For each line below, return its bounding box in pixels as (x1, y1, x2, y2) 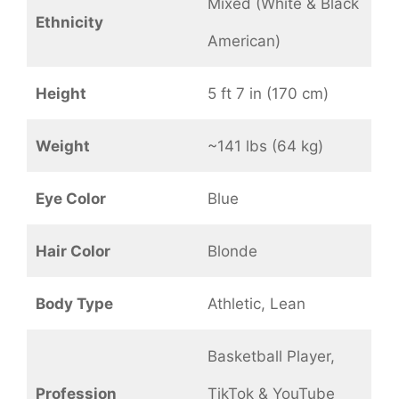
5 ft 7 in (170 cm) (207, 85, 329, 103)
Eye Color (35, 190, 106, 208)
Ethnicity (35, 13, 103, 32)
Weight (35, 137, 90, 156)
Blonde (207, 242, 257, 261)
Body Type (35, 295, 113, 313)
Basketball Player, (207, 347, 335, 366)
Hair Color (35, 242, 110, 261)
